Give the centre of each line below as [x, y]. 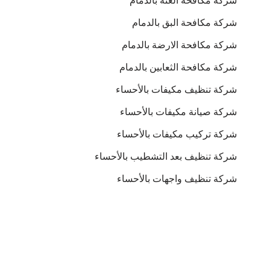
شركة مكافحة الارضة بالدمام [176, 45]
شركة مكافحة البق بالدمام [184, 23]
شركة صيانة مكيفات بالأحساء [178, 112]
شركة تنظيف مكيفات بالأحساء [176, 89]
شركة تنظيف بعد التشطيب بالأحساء [166, 156]
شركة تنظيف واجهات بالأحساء [177, 179]
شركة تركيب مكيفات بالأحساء [177, 134]
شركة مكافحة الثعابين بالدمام [178, 67]
